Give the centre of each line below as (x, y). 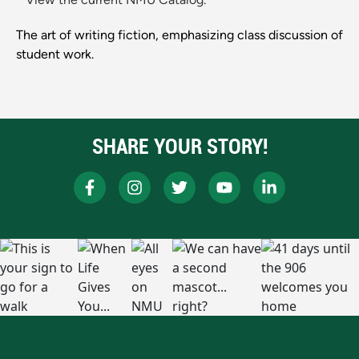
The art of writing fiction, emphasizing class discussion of (179, 35)
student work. (55, 54)
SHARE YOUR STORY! (179, 147)
